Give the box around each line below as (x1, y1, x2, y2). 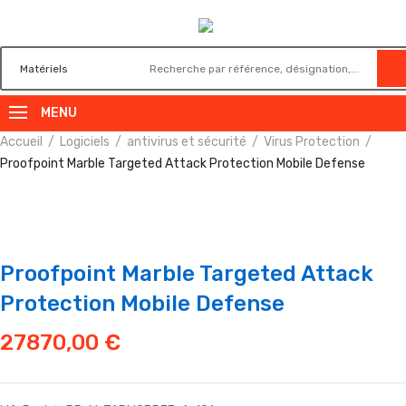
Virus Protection (264, 134, 360, 150)
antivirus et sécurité (127, 134, 246, 150)
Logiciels (60, 134, 110, 150)
